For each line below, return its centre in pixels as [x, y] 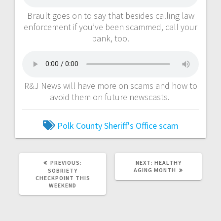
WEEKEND [63, 185]
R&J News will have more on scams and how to [110, 85]
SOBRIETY [63, 170]
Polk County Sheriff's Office [107, 125]
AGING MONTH [155, 170]
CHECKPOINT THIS [63, 178]
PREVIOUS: [66, 162]
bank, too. [110, 38]
